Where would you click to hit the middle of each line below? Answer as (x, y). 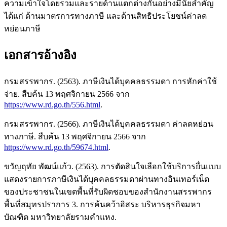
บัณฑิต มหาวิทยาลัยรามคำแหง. (60, 217)
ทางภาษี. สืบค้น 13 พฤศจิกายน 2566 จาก (75, 137)
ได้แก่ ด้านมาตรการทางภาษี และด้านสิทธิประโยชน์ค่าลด (105, 16)
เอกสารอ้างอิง (40, 55)
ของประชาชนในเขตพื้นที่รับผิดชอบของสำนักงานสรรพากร (108, 192)
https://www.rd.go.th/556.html (52, 105)
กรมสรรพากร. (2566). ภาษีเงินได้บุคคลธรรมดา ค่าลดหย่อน (109, 124)
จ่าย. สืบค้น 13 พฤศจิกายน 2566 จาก (67, 94)
